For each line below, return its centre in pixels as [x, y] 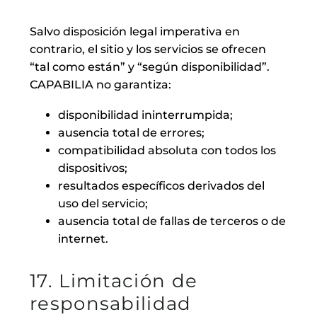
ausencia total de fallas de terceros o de [172, 221]
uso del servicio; [103, 203]
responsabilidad [111, 303]
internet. [83, 238]
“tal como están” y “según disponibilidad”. [150, 67]
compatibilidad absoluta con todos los [167, 150]
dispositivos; [93, 168]
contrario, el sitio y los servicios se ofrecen [148, 50]
